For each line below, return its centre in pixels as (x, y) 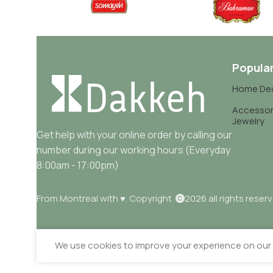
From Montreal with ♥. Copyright (106, 198)
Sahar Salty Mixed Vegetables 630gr (132, 251)
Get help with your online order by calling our (134, 134)
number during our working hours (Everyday (133, 150)
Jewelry (248, 121)
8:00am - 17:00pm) (81, 165)
